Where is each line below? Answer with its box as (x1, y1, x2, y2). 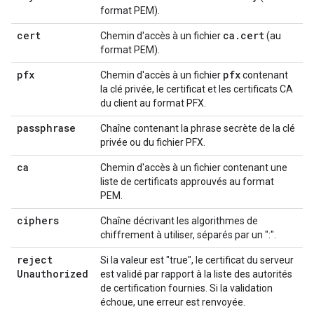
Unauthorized (17, 267, 88, 280)
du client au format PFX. (100, 97, 206, 109)
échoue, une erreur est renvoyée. (100, 296, 245, 308)
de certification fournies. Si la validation (100, 282, 273, 294)
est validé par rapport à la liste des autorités (100, 268, 292, 280)
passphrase (17, 121, 76, 135)
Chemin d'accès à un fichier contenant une (100, 162, 287, 173)
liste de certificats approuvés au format (100, 176, 274, 187)
